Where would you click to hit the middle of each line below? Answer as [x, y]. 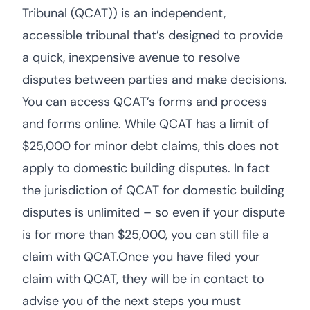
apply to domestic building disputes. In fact [146, 168]
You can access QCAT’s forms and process [145, 102]
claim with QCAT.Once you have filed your [141, 257]
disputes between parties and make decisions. [155, 80]
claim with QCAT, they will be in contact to [143, 279]
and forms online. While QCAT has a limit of [146, 124]
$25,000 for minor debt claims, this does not [151, 146]
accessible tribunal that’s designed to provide [153, 35]
